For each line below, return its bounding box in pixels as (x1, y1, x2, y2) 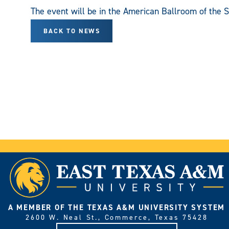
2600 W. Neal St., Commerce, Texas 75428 (26, 212, 208, 222)
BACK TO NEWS (43, 26, 101, 35)
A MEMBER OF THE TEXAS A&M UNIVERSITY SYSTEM (8, 202, 225, 213)
